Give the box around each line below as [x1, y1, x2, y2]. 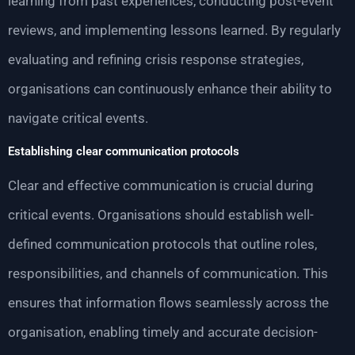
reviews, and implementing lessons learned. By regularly [8, 22, 341, 39]
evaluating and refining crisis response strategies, [8, 52, 303, 68]
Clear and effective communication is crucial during [8, 177, 314, 194]
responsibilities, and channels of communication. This [8, 265, 328, 282]
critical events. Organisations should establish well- [8, 207, 314, 223]
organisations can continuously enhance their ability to [8, 81, 332, 97]
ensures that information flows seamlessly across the [8, 295, 329, 311]
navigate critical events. [8, 110, 148, 127]
